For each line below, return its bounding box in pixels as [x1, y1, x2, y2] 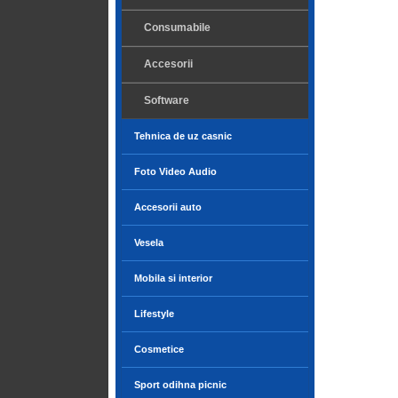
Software [144, 94, 189, 107]
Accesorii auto [134, 202, 202, 212]
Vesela [134, 237, 163, 248]
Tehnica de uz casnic [134, 131, 232, 141]
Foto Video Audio [134, 166, 217, 177]
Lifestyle [134, 308, 174, 319]
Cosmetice [134, 344, 184, 354]
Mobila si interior [134, 273, 212, 283]
